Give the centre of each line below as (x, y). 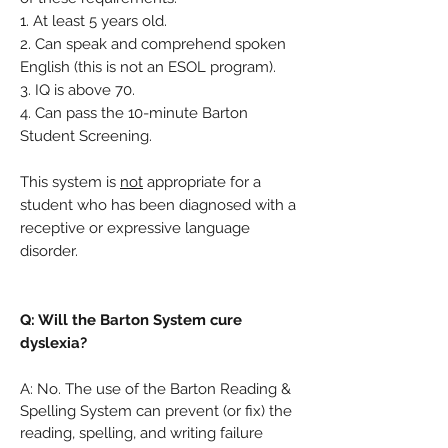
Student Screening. (86, 136)
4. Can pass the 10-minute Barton (134, 113)
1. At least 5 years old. (93, 21)
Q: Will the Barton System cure (131, 320)
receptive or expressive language (135, 228)
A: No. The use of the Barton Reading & (155, 389)
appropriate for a (202, 182)
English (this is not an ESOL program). (148, 67)
